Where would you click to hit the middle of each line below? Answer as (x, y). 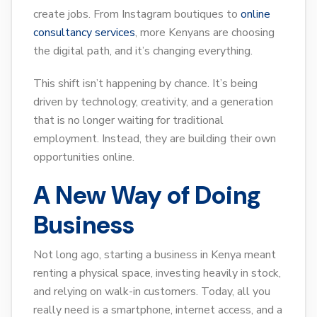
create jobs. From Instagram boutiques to (137, 15)
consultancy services (84, 33)
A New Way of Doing (147, 196)
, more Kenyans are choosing (205, 33)
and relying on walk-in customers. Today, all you (152, 292)
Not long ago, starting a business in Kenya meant (155, 255)
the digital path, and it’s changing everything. (143, 51)
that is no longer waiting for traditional (128, 121)
